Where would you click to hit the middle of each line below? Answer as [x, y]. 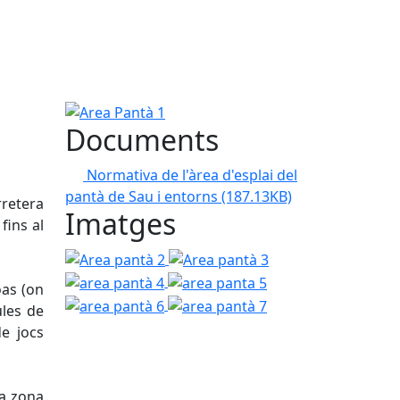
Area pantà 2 [107, 258]
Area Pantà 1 [107, 110]
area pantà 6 [308, 281]
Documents [142, 139]
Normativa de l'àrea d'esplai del [192, 175]
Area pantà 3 [211, 258]
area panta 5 [209, 281]
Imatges [121, 223]
